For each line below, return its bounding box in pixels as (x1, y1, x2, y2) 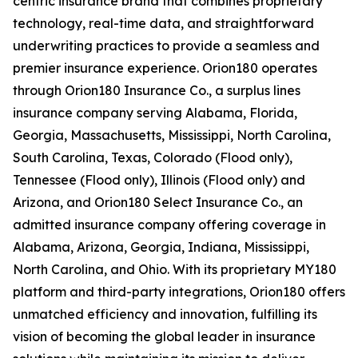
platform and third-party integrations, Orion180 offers (13, 284, 345, 300)
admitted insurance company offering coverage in (13, 217, 326, 233)
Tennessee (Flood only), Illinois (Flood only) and (13, 172, 305, 188)
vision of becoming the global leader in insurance (13, 328, 316, 344)
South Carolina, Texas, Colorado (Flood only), (13, 149, 292, 165)
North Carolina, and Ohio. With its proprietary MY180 (13, 261, 336, 277)
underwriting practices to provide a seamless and (13, 38, 320, 54)
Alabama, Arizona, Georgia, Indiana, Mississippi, (13, 239, 309, 255)
